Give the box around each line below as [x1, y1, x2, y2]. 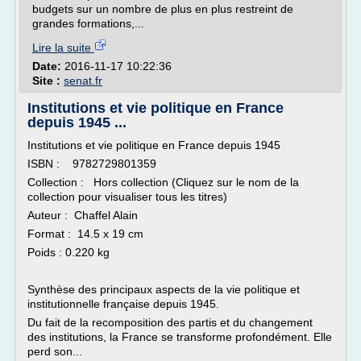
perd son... [27, 345, 82, 358]
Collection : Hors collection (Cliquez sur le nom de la [27, 176, 299, 189]
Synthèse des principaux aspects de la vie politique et [27, 283, 300, 296]
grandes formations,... [32, 17, 144, 30]
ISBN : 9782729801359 [27, 157, 156, 170]
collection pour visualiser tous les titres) [27, 190, 227, 203]
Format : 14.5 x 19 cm [27, 227, 143, 240]
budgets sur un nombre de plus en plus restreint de [32, 2, 293, 15]
